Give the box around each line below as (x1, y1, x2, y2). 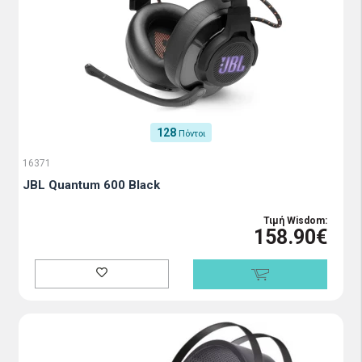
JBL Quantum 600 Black (23, 178, 160, 192)
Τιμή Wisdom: (263, 215, 327, 226)
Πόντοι (179, 128, 205, 139)
